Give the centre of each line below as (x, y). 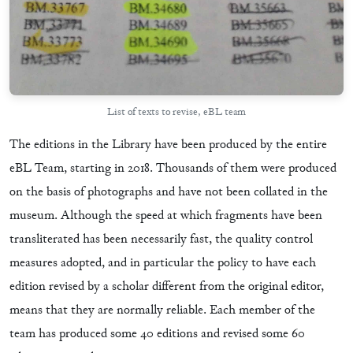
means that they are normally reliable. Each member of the (162, 311)
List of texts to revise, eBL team (176, 113)
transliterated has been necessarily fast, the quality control (161, 240)
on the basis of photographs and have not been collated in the (169, 193)
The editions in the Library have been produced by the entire (168, 145)
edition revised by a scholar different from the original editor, (167, 287)
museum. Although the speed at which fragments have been (166, 216)
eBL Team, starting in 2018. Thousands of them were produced (173, 169)
